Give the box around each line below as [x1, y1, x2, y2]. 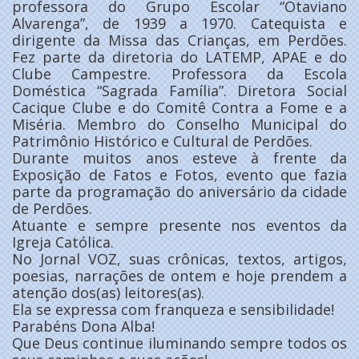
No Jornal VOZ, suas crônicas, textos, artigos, [12, 248, 347, 268]
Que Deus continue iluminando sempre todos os [12, 333, 347, 353]
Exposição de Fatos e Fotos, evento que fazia [12, 164, 347, 184]
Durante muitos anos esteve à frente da [12, 147, 347, 167]
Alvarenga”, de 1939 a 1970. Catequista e [12, 13, 347, 33]
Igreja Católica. [12, 232, 114, 252]
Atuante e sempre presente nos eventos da [12, 215, 347, 235]
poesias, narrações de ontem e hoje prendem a [12, 265, 347, 285]
